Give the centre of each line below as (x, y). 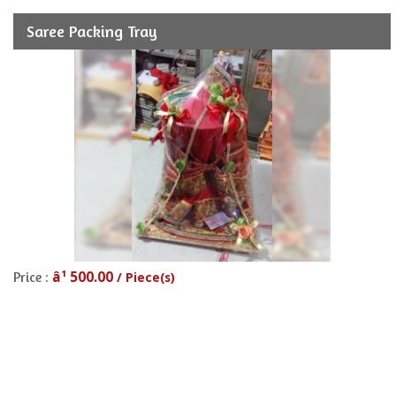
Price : (33, 277)
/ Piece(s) (146, 277)
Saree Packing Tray (92, 31)
